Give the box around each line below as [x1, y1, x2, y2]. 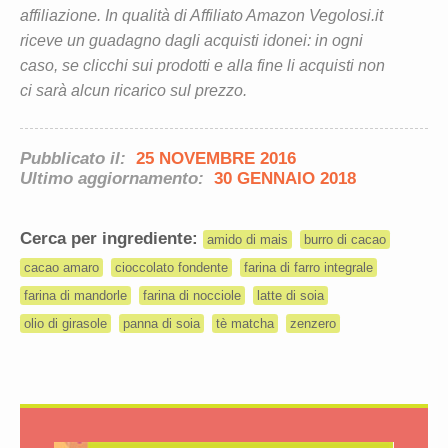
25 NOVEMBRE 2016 [136, 149, 296, 169]
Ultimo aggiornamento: [20, 169, 209, 189]
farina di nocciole [143, 288, 242, 304]
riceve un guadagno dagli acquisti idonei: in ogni [20, 32, 363, 50]
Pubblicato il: [20, 149, 131, 169]
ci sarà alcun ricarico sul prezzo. [20, 82, 247, 100]
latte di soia [257, 288, 325, 304]
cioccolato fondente [115, 260, 229, 276]
